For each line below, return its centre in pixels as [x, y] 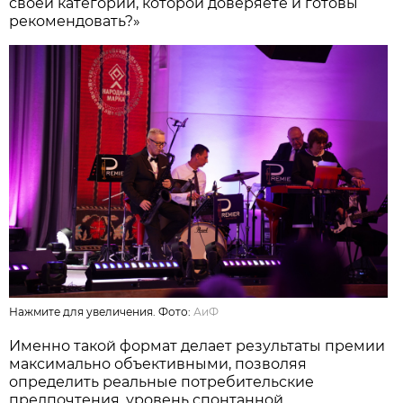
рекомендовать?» [75, 22]
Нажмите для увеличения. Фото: [102, 312]
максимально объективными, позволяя [158, 364]
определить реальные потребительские [162, 382]
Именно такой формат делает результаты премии [197, 346]
